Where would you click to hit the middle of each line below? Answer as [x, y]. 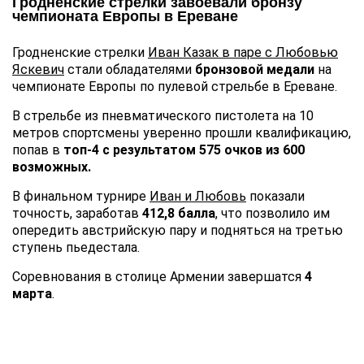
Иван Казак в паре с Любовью [243, 53]
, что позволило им [273, 214]
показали [275, 197]
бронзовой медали [255, 70]
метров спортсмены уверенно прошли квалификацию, [182, 133]
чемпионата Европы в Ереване [125, 17]
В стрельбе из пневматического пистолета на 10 [163, 116]
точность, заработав [77, 214]
